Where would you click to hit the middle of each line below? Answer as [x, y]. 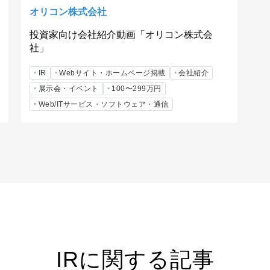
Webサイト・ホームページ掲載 [112, 73]
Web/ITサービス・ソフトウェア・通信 [103, 104]
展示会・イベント [68, 88]
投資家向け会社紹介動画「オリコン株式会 [121, 34]
